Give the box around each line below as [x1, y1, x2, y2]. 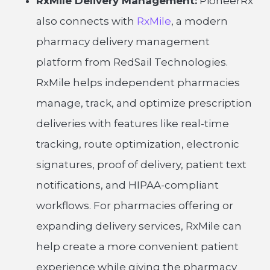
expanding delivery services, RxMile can [36, 220, 242, 232]
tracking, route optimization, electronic [36, 138, 239, 150]
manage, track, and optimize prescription [36, 97, 252, 109]
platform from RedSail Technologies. [36, 56, 228, 68]
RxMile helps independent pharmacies [36, 77, 240, 89]
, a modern [171, 15, 228, 27]
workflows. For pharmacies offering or [36, 199, 233, 212]
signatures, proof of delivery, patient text [36, 159, 246, 171]
